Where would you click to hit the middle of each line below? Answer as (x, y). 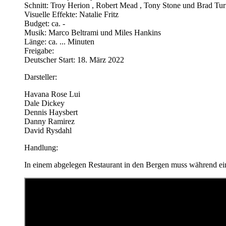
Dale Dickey (44, 103)
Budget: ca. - (45, 23)
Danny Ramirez (49, 121)
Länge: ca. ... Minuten (59, 41)
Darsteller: (41, 77)
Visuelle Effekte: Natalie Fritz (71, 14)
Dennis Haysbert (51, 112)
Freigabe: (39, 50)
